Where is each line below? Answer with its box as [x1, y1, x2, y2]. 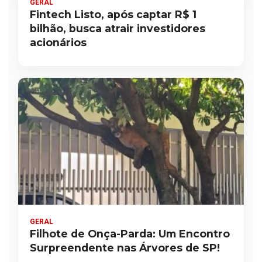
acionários [30, 36, 87, 49]
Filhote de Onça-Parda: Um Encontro [30, 227, 230, 240]
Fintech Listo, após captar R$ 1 [30, 8, 196, 20]
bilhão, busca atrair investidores [30, 22, 205, 35]
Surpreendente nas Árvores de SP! [30, 242, 220, 254]
